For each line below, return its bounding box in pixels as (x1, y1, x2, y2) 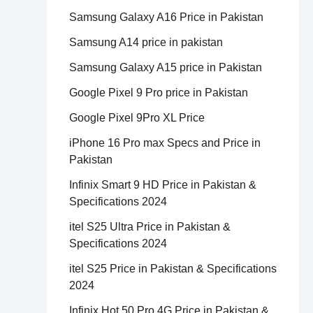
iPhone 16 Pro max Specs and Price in (68, 137, 261, 150)
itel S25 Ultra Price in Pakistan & (68, 221, 231, 233)
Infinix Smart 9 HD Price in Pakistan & (68, 179, 256, 191)
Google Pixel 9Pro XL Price (68, 112, 205, 124)
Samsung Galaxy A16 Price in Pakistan (68, 11, 263, 24)
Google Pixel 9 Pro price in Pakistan (68, 87, 248, 99)
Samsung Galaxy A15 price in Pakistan (68, 61, 262, 74)
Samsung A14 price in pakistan (68, 36, 223, 49)
